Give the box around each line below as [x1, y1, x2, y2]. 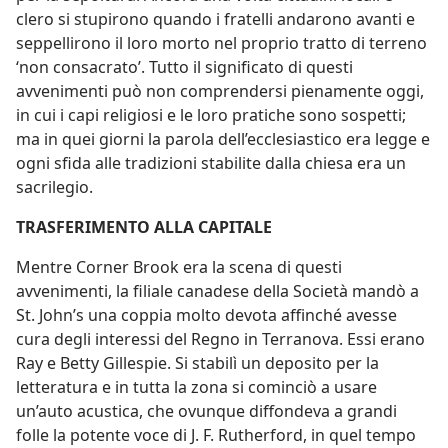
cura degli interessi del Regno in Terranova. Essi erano [16, 328, 425, 350]
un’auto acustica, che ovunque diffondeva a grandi [16, 400, 397, 422]
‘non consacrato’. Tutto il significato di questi [16, 56, 353, 78]
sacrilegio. [16, 176, 93, 198]
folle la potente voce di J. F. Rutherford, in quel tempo [16, 424, 416, 446]
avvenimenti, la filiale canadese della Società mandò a [16, 280, 419, 302]
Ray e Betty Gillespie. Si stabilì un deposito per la [16, 352, 379, 374]
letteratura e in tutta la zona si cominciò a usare [16, 376, 377, 398]
